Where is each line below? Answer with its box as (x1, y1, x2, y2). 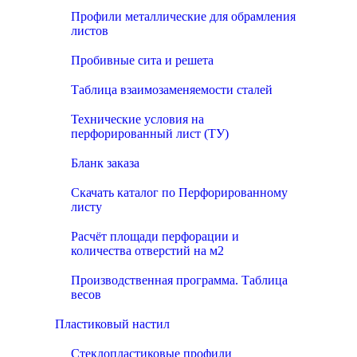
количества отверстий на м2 (71, 244, 224, 257)
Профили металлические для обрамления (71, 10, 296, 23)
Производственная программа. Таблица (71, 273, 288, 287)
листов (71, 24, 108, 37)
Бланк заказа (71, 156, 139, 170)
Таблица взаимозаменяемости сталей (71, 83, 273, 96)
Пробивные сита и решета (71, 53, 214, 67)
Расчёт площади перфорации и (71, 229, 239, 243)
